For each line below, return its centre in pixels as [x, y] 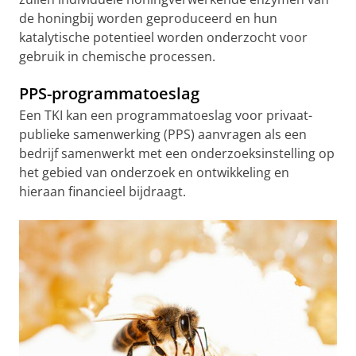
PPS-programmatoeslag [109, 93]
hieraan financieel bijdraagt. [103, 192]
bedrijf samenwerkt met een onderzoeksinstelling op [177, 153]
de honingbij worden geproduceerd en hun [148, 18]
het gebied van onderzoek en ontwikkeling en [154, 172]
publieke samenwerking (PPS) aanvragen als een [163, 134]
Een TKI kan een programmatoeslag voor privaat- [166, 115]
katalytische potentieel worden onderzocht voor [163, 37]
